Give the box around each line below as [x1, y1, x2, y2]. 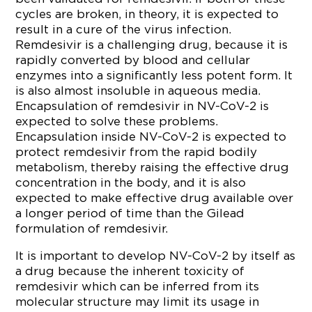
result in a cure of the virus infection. [15, 23, 232, 36]
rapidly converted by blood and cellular [15, 54, 251, 66]
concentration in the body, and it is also [15, 176, 247, 189]
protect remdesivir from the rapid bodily [15, 146, 258, 158]
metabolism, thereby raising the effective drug [15, 161, 290, 173]
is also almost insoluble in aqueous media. [15, 84, 261, 97]
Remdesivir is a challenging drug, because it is [15, 38, 288, 51]
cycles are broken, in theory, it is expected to [15, 8, 279, 20]
